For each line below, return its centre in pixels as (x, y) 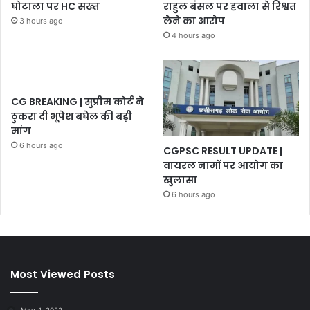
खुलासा (181, 180)
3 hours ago (41, 21)
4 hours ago (194, 36)
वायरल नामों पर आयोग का (224, 165)
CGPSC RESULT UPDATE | (223, 151)
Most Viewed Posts (63, 274)
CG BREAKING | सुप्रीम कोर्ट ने (77, 102)
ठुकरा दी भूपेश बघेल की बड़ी (72, 117)
